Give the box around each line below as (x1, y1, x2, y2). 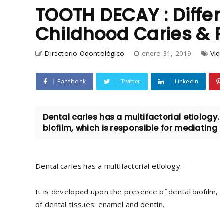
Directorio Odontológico (44, 48, 125, 58)
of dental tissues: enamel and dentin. (35, 199, 165, 209)
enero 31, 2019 (141, 48, 193, 58)
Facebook (57, 77, 86, 85)
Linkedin (174, 77, 199, 85)
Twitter (120, 77, 141, 85)
